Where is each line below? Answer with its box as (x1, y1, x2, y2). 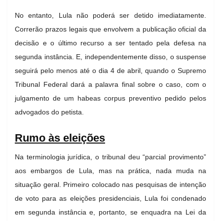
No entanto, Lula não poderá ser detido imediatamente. (15, 11, 206, 19)
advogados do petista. (15, 108, 84, 116)
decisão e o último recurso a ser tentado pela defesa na (15, 38, 206, 47)
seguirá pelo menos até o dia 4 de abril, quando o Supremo (15, 66, 206, 74)
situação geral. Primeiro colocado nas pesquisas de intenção (15, 180, 206, 188)
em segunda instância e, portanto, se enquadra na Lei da (15, 208, 206, 216)
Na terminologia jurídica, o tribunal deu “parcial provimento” (15, 152, 206, 161)
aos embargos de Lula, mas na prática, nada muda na (15, 166, 206, 175)
